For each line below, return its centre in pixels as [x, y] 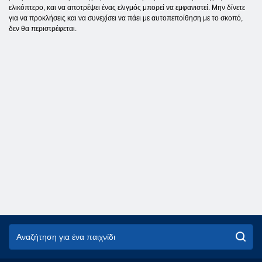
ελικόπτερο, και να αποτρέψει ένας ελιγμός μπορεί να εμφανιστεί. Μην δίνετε [127, 7]
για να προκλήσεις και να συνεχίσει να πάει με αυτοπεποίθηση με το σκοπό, [126, 18]
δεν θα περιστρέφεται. [43, 28]
